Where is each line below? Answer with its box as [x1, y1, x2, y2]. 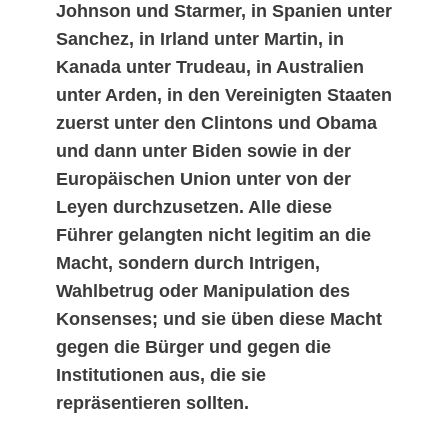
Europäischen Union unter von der [56, 169, 351, 190]
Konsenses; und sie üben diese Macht [56, 309, 382, 330]
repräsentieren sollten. [56, 393, 249, 414]
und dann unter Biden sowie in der [56, 141, 351, 162]
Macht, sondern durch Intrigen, [56, 253, 320, 274]
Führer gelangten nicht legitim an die [56, 225, 371, 246]
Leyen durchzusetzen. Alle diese [56, 197, 332, 218]
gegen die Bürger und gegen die [56, 337, 331, 358]
